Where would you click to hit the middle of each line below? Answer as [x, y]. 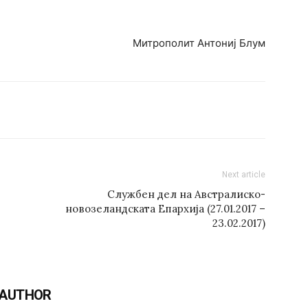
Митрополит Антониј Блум [199, 43]
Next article [244, 174]
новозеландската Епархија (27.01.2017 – [165, 208]
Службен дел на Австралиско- [186, 194]
